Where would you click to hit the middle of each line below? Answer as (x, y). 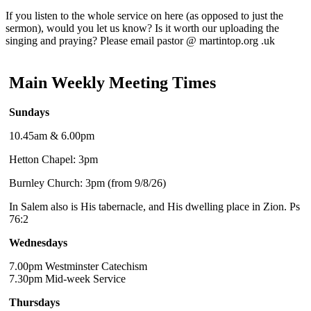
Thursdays (34, 302)
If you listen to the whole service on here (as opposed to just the (144, 15)
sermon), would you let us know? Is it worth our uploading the (142, 28)
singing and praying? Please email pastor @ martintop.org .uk (140, 40)
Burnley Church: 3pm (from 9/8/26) (87, 183)
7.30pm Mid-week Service (67, 278)
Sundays (29, 112)
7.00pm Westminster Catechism (78, 266)
